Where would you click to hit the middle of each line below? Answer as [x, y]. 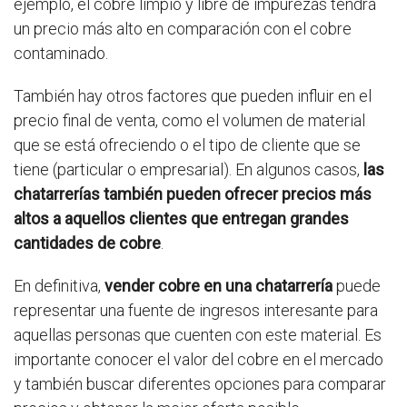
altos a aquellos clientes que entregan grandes [181, 218]
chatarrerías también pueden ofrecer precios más [193, 194]
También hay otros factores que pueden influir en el [193, 96]
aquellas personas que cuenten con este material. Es [198, 335]
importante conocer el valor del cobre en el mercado [199, 359]
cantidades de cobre [87, 243]
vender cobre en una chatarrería [218, 286]
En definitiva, [59, 286]
